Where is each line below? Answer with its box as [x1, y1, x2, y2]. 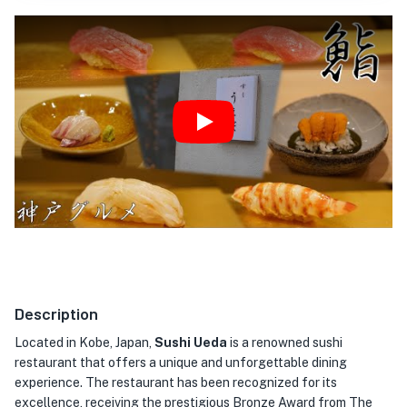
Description [15, 303, 98, 323]
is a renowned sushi [227, 335, 342, 350]
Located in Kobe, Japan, [15, 335, 154, 350]
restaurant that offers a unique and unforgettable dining [15, 355, 347, 370]
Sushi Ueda [154, 335, 227, 350]
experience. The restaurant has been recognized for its [15, 375, 337, 390]
